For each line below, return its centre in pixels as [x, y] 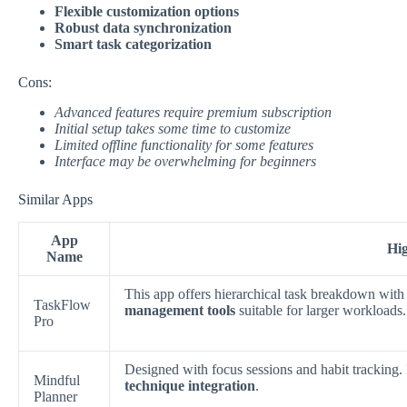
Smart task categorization [133, 45]
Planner [55, 396]
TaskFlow [62, 304]
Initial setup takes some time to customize [173, 129]
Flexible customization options [147, 12]
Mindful [57, 380]
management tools [180, 310]
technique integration [190, 385]
